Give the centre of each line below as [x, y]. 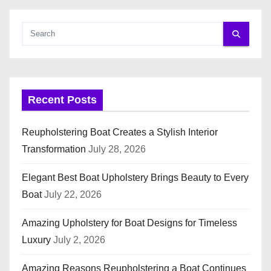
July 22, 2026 [73, 195]
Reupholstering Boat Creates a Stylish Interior [120, 132]
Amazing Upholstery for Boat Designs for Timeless [129, 223]
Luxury [36, 240]
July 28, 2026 [117, 149]
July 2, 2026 [79, 240]
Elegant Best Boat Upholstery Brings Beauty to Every [135, 178]
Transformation [54, 149]
